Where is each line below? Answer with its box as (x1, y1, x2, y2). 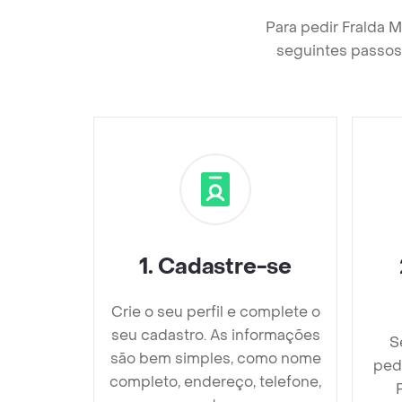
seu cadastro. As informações (110, 326, 320, 345)
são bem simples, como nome (109, 349, 321, 368)
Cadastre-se (158, 253, 292, 281)
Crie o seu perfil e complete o (110, 302, 320, 321)
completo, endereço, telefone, (109, 372, 321, 391)
